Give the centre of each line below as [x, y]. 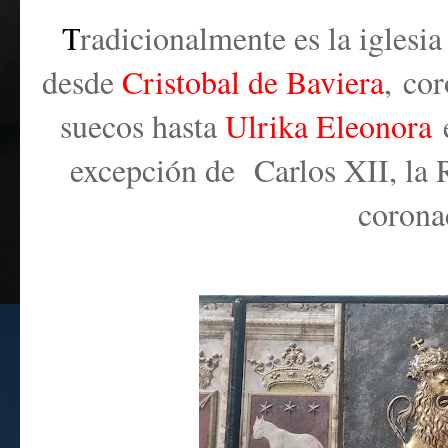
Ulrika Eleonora [328, 125]
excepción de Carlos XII [229, 169]
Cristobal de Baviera [248, 81]
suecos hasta [142, 125]
